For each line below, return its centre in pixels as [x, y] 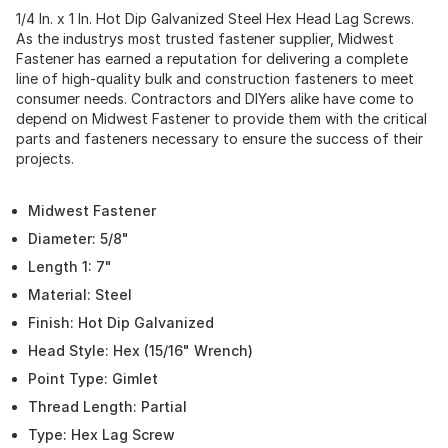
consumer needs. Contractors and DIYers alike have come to [215, 98]
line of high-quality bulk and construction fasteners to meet [215, 78]
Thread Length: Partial [107, 406]
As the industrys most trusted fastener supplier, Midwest [205, 38]
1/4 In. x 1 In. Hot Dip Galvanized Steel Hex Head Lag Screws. [215, 18]
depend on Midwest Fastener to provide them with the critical [221, 118]
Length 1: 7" [70, 266]
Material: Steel [80, 294]
